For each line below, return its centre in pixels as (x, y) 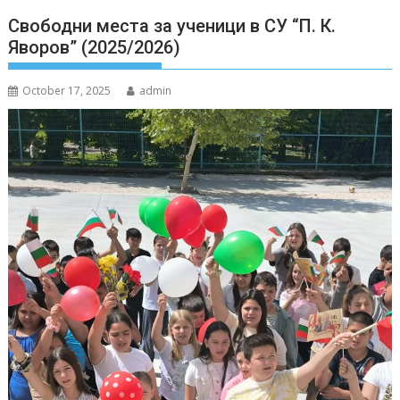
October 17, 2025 (67, 90)
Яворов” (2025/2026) (95, 47)
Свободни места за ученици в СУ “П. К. (172, 25)
